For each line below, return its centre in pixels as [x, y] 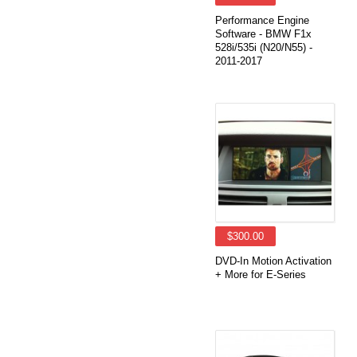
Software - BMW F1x [263, 34]
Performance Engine [262, 20]
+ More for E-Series [261, 275]
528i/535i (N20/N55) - [264, 47]
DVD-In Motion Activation [273, 261]
